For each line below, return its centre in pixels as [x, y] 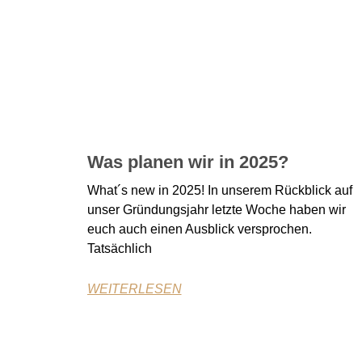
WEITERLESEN [134, 289]
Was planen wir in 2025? [187, 162]
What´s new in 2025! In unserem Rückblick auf [219, 191]
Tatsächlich [119, 249]
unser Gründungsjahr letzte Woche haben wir [216, 210]
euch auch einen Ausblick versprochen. [199, 229]
